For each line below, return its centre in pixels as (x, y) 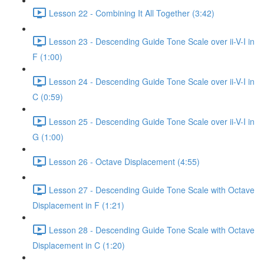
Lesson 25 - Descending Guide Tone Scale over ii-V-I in (152, 121)
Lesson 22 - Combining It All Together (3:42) (132, 13)
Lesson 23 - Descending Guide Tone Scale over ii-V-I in (152, 41)
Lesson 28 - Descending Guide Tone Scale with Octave (152, 230)
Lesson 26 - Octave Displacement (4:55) (124, 161)
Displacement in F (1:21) (78, 205)
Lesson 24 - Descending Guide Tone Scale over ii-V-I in (152, 81)
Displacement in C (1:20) (79, 245)
